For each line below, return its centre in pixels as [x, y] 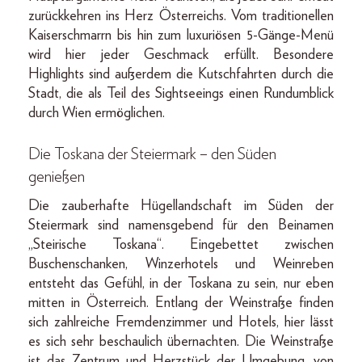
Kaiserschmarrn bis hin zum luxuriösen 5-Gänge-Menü [181, 35]
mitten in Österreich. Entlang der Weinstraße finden [181, 303]
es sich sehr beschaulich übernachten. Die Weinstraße [181, 341]
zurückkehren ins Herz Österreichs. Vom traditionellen [181, 16]
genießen [57, 177]
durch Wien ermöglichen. [97, 113]
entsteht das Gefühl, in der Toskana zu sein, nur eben [181, 283]
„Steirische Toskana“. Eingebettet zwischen [181, 244]
